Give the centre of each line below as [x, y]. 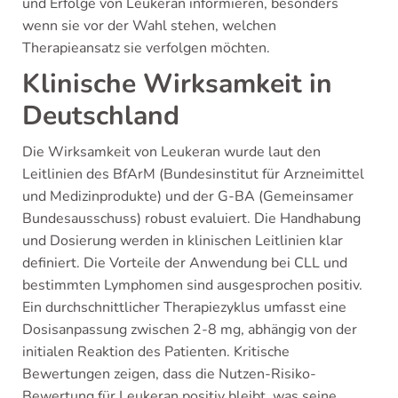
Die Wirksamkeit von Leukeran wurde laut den [171, 152]
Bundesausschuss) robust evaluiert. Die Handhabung [191, 219]
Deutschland [101, 116]
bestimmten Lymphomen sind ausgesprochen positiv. [192, 285]
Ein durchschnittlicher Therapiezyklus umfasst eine [184, 307]
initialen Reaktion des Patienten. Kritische [156, 352]
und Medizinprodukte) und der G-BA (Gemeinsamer [188, 196]
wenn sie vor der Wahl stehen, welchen [149, 26]
